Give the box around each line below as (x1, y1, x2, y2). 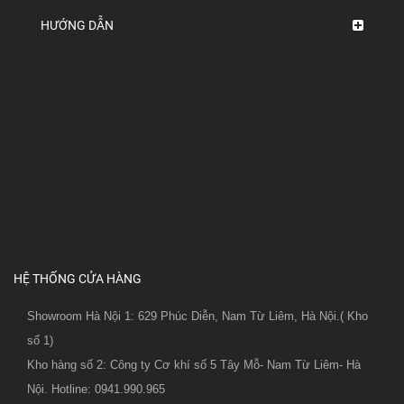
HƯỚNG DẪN (41, 17, 114, 32)
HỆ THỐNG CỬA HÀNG (14, 271, 142, 286)
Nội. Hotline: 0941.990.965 (27, 381, 165, 396)
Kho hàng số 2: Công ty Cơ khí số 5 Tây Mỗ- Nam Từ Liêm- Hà (27, 357, 361, 372)
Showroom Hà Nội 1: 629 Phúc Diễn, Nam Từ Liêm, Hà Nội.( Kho (27, 308, 368, 323)
